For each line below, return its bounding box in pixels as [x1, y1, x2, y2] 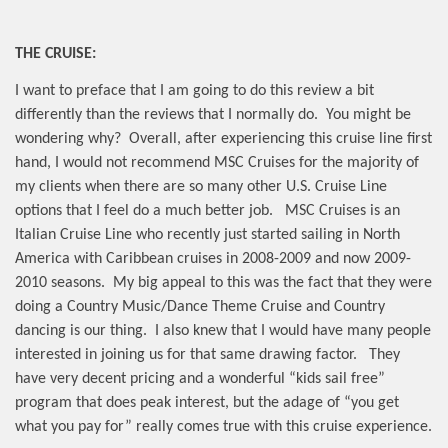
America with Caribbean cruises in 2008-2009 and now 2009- [15, 251, 411, 268]
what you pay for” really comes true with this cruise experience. [15, 419, 432, 436]
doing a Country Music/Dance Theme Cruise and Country [15, 299, 385, 316]
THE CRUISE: [15, 45, 96, 62]
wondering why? [15, 131, 121, 148]
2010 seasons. [15, 275, 105, 292]
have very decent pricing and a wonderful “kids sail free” [15, 371, 385, 388]
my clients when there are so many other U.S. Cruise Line [15, 179, 387, 196]
